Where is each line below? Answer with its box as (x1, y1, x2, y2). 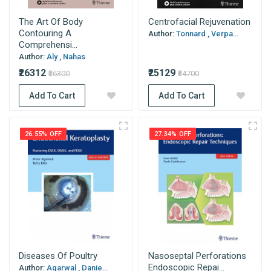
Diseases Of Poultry (19, 250, 97, 261)
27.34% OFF (154, 130, 192, 138)
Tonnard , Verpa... (176, 29, 238, 38)
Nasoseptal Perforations (148, 250, 246, 261)
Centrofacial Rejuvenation (148, 16, 250, 27)
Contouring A (19, 28, 71, 39)
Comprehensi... (19, 39, 77, 50)
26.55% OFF (25, 130, 62, 138)
